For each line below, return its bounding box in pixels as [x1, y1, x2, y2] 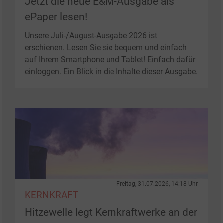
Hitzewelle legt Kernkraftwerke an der [25, 206, 197, 218]
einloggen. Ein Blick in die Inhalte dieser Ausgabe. [25, 66, 198, 76]
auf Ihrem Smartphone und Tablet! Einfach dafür [25, 54, 195, 64]
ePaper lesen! [25, 10, 87, 23]
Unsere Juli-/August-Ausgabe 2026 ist [25, 30, 157, 40]
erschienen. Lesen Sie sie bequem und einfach [25, 42, 187, 52]
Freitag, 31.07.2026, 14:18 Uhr [116, 180, 198, 187]
